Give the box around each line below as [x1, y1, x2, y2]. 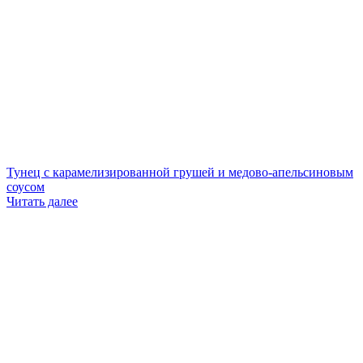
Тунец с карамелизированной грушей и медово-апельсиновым [6, 164, 353, 179]
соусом [6, 179, 45, 194]
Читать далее [6, 194, 78, 208]
